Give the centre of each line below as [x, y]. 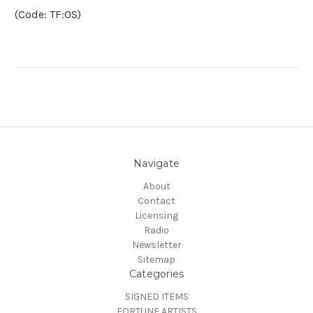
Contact [156, 201]
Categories [156, 274]
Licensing [156, 216]
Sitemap [156, 260]
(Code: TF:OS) [48, 15]
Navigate [156, 164]
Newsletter [156, 245]
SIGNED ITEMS [156, 297]
